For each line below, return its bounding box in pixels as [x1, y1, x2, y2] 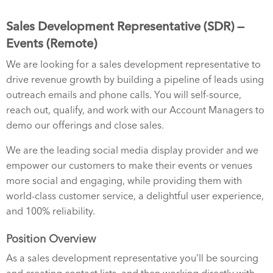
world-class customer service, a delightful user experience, [6, 190, 264, 202]
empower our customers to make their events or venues [6, 160, 252, 171]
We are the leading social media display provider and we [6, 144, 258, 156]
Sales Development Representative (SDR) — [6, 19, 244, 34]
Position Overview [6, 232, 96, 246]
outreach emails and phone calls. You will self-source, [6, 89, 241, 101]
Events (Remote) [6, 36, 97, 51]
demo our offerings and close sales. [6, 119, 164, 131]
